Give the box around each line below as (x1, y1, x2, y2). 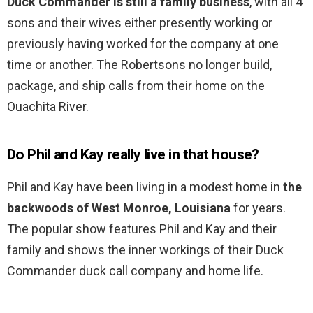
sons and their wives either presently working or (7, 15, 272, 31)
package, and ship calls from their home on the (7, 78, 265, 94)
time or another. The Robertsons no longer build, (7, 57, 272, 73)
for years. (231, 201, 286, 216)
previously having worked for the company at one (7, 36, 279, 52)
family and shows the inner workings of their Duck (7, 242, 284, 258)
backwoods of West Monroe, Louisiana (7, 201, 231, 216)
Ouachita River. (7, 99, 89, 115)
